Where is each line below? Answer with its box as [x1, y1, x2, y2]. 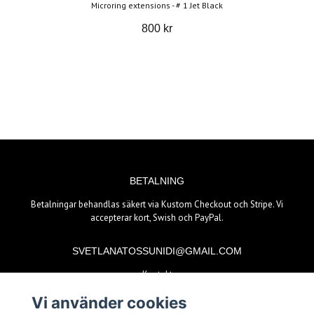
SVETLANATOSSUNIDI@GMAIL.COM [72, 245, 242, 257]
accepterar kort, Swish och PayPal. [90, 211, 224, 224]
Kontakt [142, 268, 172, 280]
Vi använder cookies [31, 293, 187, 313]
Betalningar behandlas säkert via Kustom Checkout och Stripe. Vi [31, 198, 283, 210]
